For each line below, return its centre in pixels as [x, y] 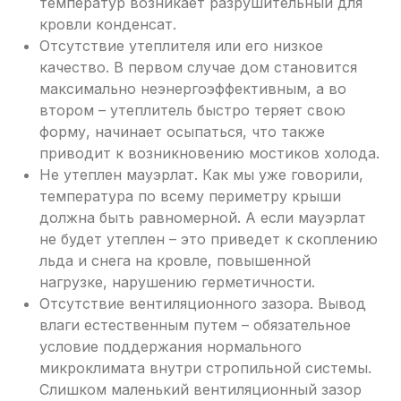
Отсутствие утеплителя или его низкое [181, 46]
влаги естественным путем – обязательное [195, 325]
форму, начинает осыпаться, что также [182, 132]
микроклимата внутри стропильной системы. [205, 368]
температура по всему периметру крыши [190, 196]
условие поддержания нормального [171, 347]
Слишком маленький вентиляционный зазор [200, 390]
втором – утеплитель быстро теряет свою [192, 111]
